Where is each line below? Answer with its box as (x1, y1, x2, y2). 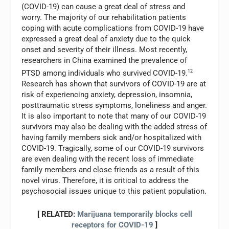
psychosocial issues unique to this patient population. (21, 187, 207, 196)
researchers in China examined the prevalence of (21, 56, 188, 65)
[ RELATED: (37, 210, 77, 219)
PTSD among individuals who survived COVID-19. (21, 68, 188, 78)
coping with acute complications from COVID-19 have (21, 24, 204, 33)
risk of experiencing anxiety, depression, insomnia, (21, 90, 193, 100)
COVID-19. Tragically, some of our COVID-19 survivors (21, 144, 204, 153)
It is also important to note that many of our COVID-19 (21, 111, 207, 121)
